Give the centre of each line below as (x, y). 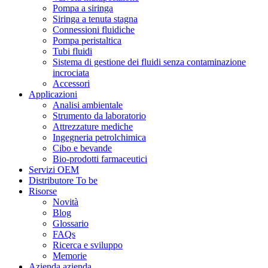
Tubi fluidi (72, 51)
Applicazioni (53, 95)
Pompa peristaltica (87, 41)
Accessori (71, 84)
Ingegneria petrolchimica (99, 138)
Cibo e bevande (82, 148)
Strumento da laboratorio (99, 116)
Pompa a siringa (83, 8)
